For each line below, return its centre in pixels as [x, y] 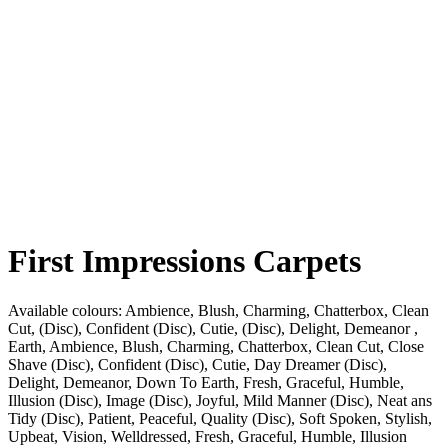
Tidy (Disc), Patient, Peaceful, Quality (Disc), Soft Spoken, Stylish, [220, 418]
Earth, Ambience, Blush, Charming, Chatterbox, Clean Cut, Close [216, 346]
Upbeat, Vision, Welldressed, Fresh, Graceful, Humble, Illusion [207, 436]
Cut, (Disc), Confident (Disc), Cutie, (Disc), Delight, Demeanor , [213, 328]
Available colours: [66, 310]
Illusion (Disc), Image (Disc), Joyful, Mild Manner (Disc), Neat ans [220, 400]
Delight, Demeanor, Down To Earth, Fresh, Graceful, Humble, [206, 382]
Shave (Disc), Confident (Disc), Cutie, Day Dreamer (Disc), [197, 364]
